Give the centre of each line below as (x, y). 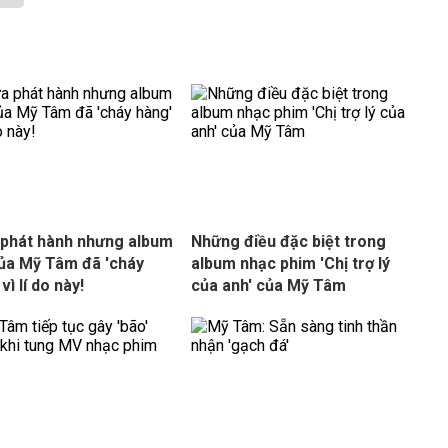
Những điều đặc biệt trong (288, 241)
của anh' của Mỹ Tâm (268, 285)
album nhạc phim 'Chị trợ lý (290, 263)
